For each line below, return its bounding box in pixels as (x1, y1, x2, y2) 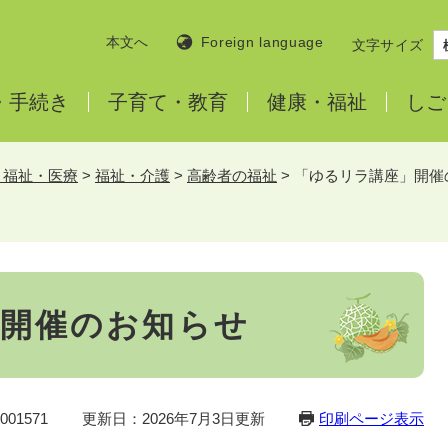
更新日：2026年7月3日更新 (82, 410, 265, 427)
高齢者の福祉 (187, 167, 277, 184)
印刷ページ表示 (319, 410, 424, 427)
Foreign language (200, 34, 324, 50)
